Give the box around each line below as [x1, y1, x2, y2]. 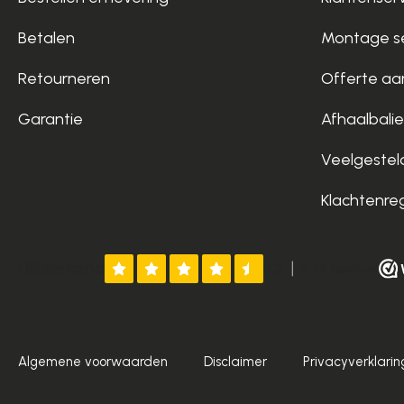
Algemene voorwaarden [18, 353, 168, 370]
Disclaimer [204, 353, 267, 370]
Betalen [18, 28, 75, 49]
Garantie [18, 109, 83, 130]
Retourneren [18, 69, 110, 89]
